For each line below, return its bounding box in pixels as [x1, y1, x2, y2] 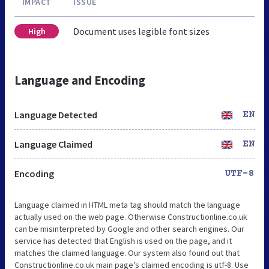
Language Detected [14, 108, 97, 121]
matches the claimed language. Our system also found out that [14, 247, 240, 258]
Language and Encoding [14, 71, 145, 88]
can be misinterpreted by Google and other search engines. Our [14, 223, 244, 234]
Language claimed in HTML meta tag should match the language [14, 199, 240, 210]
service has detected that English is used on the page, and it [14, 235, 232, 246]
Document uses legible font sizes [73, 25, 210, 37]
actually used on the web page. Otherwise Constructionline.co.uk [14, 211, 247, 222]
